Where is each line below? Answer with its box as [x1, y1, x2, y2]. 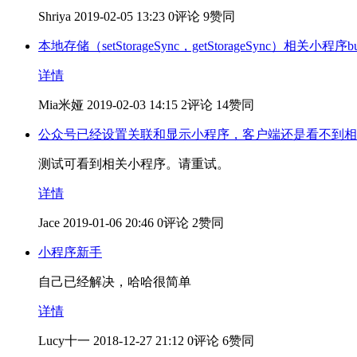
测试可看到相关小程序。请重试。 [38, 156, 229, 171]
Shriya [38, 9, 71, 23]
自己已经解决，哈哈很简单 [38, 274, 191, 288]
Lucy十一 [38, 333, 90, 347]
